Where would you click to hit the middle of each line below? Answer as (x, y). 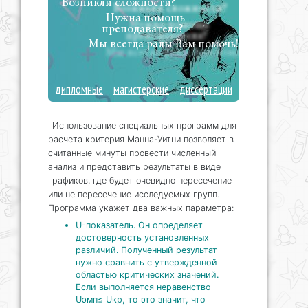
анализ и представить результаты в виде (134, 167)
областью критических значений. (147, 275)
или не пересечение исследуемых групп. (134, 195)
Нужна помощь (145, 19)
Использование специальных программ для (144, 126)
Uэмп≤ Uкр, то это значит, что (141, 300)
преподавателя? (142, 30)
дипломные (79, 90)
